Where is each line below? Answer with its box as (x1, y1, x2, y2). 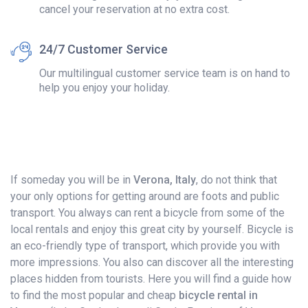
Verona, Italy (133, 173, 196, 187)
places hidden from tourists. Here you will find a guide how (10, 272, 291, 286)
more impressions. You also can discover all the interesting (10, 256, 294, 269)
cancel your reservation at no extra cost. (39, 3, 230, 16)
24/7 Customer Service (39, 42, 168, 57)
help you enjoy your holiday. (39, 81, 170, 95)
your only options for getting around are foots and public (10, 190, 279, 203)
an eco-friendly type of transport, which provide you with (10, 239, 280, 253)
